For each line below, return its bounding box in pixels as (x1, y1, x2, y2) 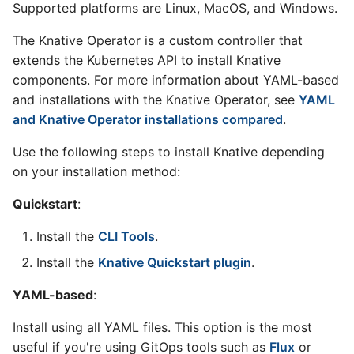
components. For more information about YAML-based (13, 72, 339, 88)
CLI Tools (98, 228, 155, 244)
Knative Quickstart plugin (98, 254, 251, 270)
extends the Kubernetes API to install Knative (13, 52, 281, 68)
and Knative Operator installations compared (13, 111, 283, 127)
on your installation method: (13, 164, 180, 179)
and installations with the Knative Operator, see (13, 92, 299, 107)
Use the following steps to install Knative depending (13, 144, 325, 160)
